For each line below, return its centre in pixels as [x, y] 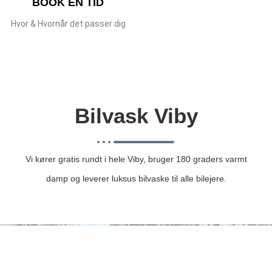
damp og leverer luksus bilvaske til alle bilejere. [136, 179]
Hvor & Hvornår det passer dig [68, 24]
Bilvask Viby [136, 116]
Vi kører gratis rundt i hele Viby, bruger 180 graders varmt [136, 159]
